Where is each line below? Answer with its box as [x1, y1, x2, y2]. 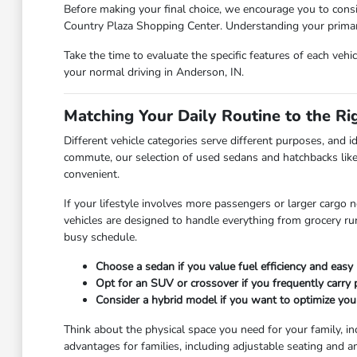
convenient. [63, 167, 120, 182]
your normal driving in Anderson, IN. [63, 65, 244, 80]
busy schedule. [63, 229, 137, 245]
